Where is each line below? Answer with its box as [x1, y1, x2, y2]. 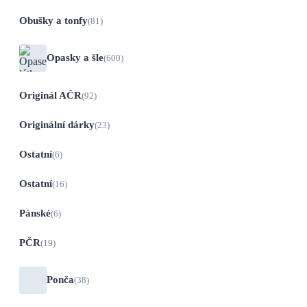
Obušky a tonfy [19, 14, 88, 26]
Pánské [19, 207, 51, 219]
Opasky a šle [47, 52, 103, 64]
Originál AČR [19, 89, 82, 101]
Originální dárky [19, 119, 95, 130]
